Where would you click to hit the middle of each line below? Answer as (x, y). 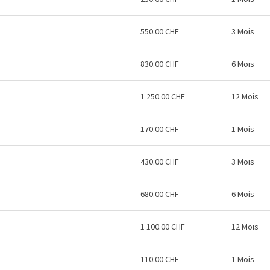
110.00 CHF (160, 259)
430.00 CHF (160, 162)
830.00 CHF (160, 64)
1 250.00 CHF (163, 96)
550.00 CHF (160, 31)
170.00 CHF (160, 129)
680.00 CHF (160, 194)
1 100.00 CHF (163, 227)
